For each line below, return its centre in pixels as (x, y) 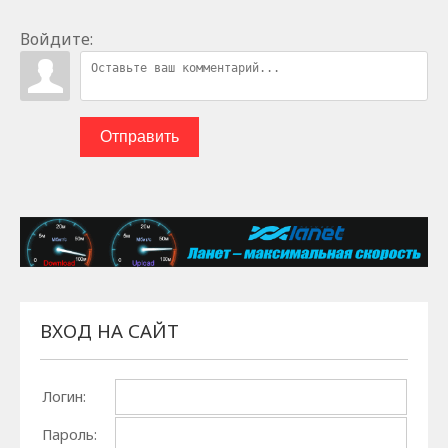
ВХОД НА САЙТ (110, 331)
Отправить (139, 136)
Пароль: (69, 434)
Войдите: (56, 38)
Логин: (63, 396)
